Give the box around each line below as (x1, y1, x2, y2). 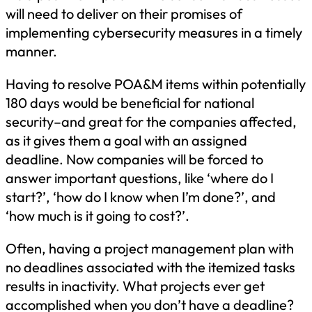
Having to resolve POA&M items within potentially (6, 75, 306, 93)
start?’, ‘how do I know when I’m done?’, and (6, 187, 276, 205)
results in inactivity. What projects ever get (6, 276, 265, 295)
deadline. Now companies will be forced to (6, 150, 263, 168)
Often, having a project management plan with (6, 239, 294, 257)
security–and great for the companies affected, (6, 112, 297, 130)
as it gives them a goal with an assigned (6, 131, 247, 149)
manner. (6, 42, 60, 60)
